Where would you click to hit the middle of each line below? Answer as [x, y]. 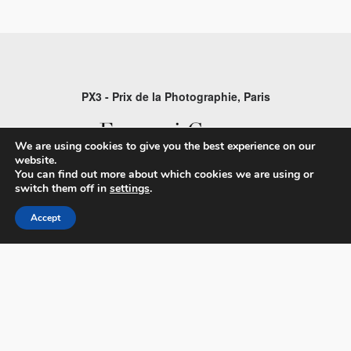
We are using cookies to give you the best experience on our [165, 146]
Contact [175, 208]
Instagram [175, 330]
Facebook [175, 303]
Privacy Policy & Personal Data [175, 235]
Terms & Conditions [175, 263]
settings [130, 188]
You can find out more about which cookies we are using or [164, 174]
